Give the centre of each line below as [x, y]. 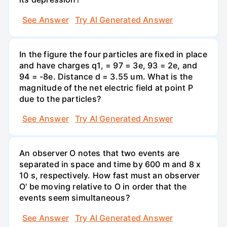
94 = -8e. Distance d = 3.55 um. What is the [106, 76]
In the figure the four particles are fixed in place [113, 54]
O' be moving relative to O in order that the [103, 187]
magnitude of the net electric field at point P [106, 87]
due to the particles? [60, 99]
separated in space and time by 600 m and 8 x [110, 164]
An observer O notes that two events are [100, 153]
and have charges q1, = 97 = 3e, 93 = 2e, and [108, 65]
